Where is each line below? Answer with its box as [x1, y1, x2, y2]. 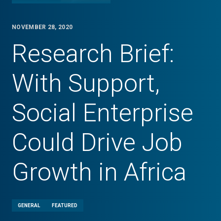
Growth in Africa [12, 158, 186, 186]
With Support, [12, 69, 160, 98]
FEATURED [52, 203, 77, 208]
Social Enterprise [12, 99, 193, 127]
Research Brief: [12, 39, 174, 68]
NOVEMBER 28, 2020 [12, 24, 73, 31]
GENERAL [18, 203, 40, 208]
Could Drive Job [12, 128, 183, 157]
